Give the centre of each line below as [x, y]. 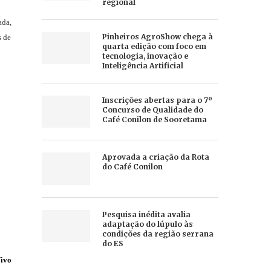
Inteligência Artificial [142, 66]
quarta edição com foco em [154, 46]
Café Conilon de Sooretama [154, 119]
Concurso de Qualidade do [152, 110]
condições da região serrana [158, 233]
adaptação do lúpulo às [147, 224]
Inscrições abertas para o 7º [157, 100]
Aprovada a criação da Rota [155, 157]
